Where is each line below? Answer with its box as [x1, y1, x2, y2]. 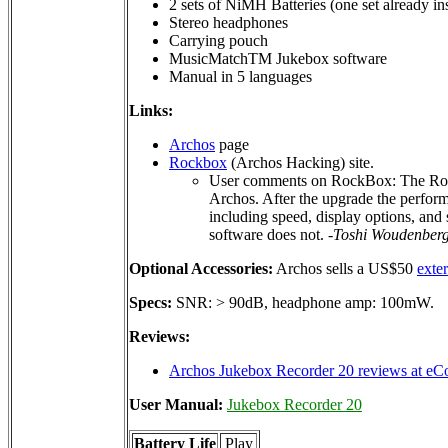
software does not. [209, 225, 328, 243]
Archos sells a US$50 [273, 259, 417, 277]
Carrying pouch [169, 31, 268, 49]
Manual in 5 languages [169, 67, 312, 85]
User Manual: [129, 395, 227, 413]
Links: [129, 101, 173, 119]
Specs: [129, 293, 172, 311]
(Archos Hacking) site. [227, 153, 374, 171]
